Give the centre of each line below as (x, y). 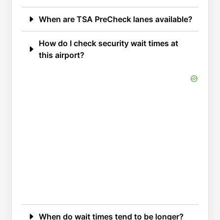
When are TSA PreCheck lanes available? (116, 19)
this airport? (62, 55)
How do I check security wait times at (109, 43)
